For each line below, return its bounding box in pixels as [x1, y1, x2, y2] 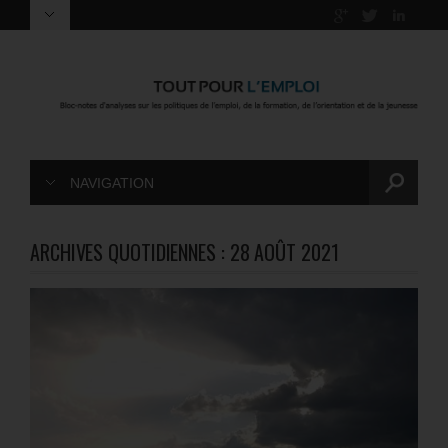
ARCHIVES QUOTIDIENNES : [30, 237, 230, 268]
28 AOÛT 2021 [229, 237, 339, 268]
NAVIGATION [70, 175, 154, 192]
